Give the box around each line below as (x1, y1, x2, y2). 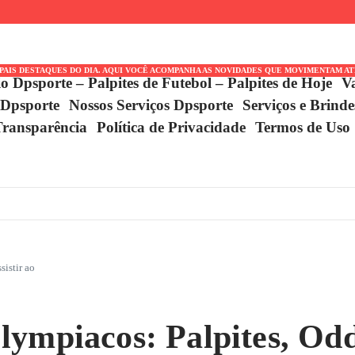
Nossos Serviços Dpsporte (69, 97, 234, 113)
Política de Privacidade (97, 119, 246, 136)
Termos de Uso (255, 119, 351, 136)
